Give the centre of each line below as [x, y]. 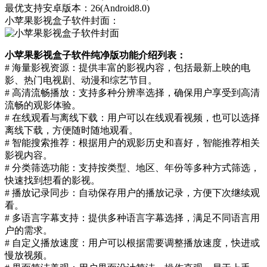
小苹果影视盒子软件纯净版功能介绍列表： [95, 55]
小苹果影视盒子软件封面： [62, 20]
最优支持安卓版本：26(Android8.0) [77, 8]
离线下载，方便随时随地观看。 [72, 130]
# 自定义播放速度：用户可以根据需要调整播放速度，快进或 [132, 243]
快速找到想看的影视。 [52, 180]
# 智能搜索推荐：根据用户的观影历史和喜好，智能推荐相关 [132, 142]
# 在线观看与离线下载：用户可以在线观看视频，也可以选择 [132, 117]
